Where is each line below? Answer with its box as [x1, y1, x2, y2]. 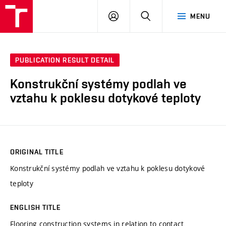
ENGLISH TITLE [10, 203, 61, 211]
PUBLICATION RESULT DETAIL [15, 56, 115, 65]
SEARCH [150, 12, 178, 20]
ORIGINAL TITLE [10, 147, 64, 156]
